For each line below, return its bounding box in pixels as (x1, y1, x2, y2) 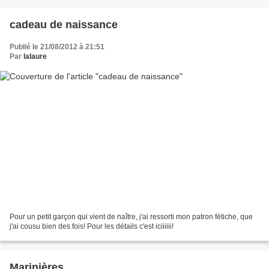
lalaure (23, 52, 47, 61)
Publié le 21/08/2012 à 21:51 (10, 42, 104, 51)
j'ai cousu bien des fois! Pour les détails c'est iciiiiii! (10, 222, 174, 231)
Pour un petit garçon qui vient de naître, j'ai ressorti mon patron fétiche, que (10, 213, 253, 222)
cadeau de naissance (10, 18, 118, 31)
